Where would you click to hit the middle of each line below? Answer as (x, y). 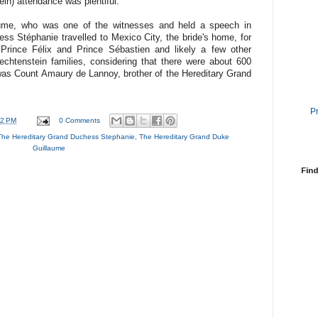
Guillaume (49, 148)
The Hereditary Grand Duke (184, 137)
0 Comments (80, 120)
